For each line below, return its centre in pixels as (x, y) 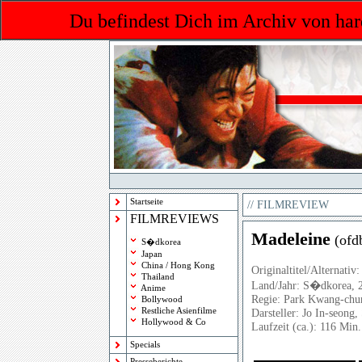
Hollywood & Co (174, 322)
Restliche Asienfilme (179, 311)
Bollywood (162, 299)
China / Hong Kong (178, 265)
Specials (145, 345)
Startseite (147, 202)
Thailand (158, 277)
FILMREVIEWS (175, 219)
